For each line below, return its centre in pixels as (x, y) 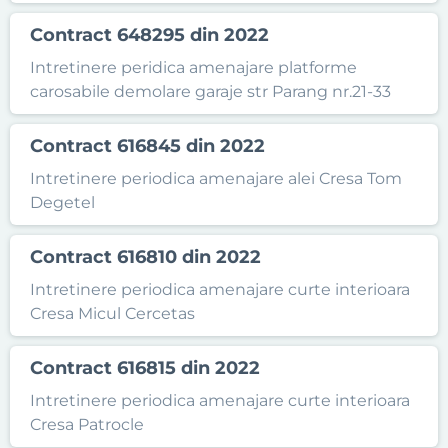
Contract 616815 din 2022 (145, 368)
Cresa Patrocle (87, 424)
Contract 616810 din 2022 (145, 257)
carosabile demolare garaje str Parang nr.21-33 (210, 91)
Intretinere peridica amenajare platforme (193, 67)
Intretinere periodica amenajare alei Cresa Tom (216, 178)
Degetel (62, 202)
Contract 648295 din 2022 (149, 35)
